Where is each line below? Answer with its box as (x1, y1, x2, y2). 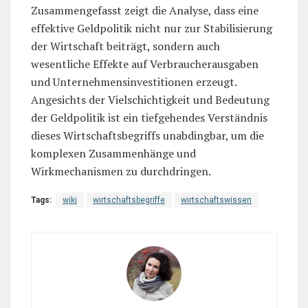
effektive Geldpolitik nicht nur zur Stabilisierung (31, 20, 272, 36)
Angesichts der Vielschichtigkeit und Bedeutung (31, 91, 269, 107)
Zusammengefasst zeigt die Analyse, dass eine (31, 2, 258, 18)
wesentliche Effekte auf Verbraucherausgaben (31, 56, 258, 71)
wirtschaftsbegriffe (93, 195, 165, 205)
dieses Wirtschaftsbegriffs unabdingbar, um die (31, 127, 264, 143)
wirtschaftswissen (181, 195, 252, 205)
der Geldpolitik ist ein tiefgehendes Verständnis (31, 109, 267, 125)
